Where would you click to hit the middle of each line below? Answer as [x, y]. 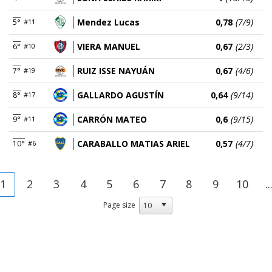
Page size [119, 205]
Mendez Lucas [108, 22]
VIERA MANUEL [109, 46]
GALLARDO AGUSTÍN [121, 95]
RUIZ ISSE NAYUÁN [116, 70]
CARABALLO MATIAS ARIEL [134, 143]
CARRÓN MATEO [112, 119]
